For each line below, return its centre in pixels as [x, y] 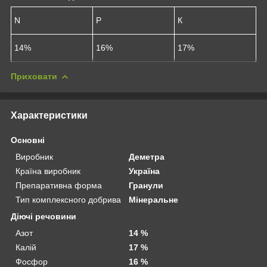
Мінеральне [154, 199]
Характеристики [49, 115]
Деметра [147, 156]
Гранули [146, 185]
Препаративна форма [59, 185]
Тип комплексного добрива [68, 199]
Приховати [34, 76]
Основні [28, 140]
